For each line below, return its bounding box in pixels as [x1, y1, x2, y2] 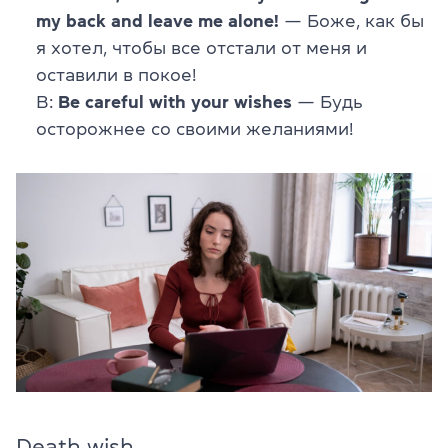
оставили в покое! [36, 66, 196, 85]
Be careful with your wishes [58, 93, 292, 112]
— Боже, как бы [279, 12, 424, 31]
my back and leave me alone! [36, 12, 279, 31]
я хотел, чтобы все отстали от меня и [36, 39, 367, 58]
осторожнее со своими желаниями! [36, 120, 353, 139]
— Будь [292, 93, 363, 112]
